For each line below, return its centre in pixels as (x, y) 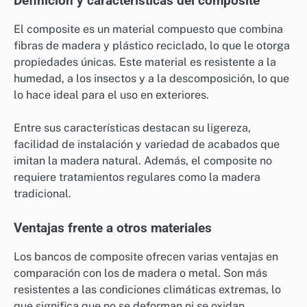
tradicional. (42, 193)
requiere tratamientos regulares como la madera (137, 177)
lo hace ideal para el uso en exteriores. (111, 95)
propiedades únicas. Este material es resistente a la (145, 62)
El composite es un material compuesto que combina (148, 29)
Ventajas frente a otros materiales (113, 229)
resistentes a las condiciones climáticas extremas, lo (147, 290)
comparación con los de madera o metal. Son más (140, 273)
